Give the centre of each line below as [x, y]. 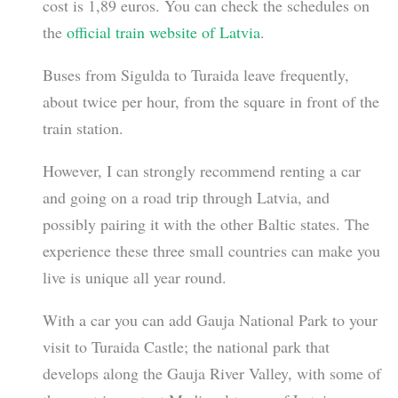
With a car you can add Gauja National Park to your [210, 320]
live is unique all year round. [134, 277]
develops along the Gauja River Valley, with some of [211, 374]
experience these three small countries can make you [211, 250]
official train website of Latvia [163, 32]
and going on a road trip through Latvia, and [186, 197]
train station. [83, 127]
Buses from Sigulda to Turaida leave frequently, [195, 74]
